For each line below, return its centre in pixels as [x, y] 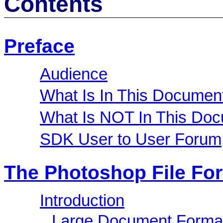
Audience [74, 74]
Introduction [82, 201]
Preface [39, 46]
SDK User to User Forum [131, 139]
